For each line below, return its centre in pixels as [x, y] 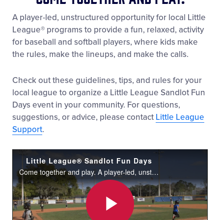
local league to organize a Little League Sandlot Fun [109, 92]
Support [27, 129]
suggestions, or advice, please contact [84, 117]
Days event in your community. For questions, [96, 105]
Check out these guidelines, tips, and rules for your [107, 80]
